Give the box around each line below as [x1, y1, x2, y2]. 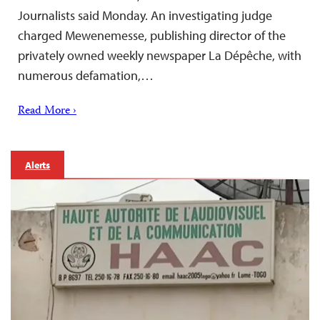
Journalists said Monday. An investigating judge [18, 6, 272, 24]
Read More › [18, 101, 76, 121]
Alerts [25, 158, 51, 171]
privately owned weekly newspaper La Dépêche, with [18, 46, 301, 64]
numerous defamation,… [18, 66, 154, 84]
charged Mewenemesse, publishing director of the [18, 26, 286, 44]
